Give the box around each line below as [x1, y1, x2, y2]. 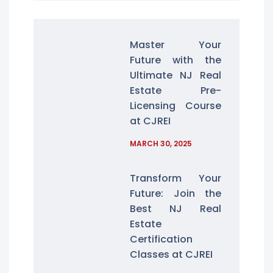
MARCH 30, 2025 [130, 138, 193, 149]
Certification [130, 232, 193, 246]
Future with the [130, 53, 221, 67]
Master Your [130, 38, 221, 52]
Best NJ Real [130, 202, 221, 216]
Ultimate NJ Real [130, 68, 221, 82]
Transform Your [130, 171, 221, 185]
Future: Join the [130, 186, 221, 200]
